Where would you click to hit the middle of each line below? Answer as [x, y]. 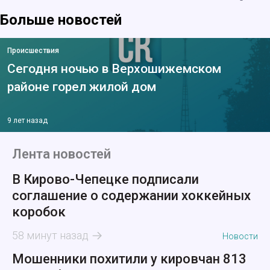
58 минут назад [50, 236]
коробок [39, 212]
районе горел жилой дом [82, 87]
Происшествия [33, 51]
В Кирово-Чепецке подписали [105, 180]
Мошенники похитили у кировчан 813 [129, 259]
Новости [240, 237]
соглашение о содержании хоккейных [131, 196]
